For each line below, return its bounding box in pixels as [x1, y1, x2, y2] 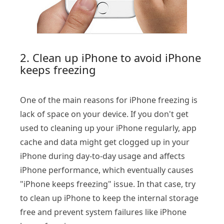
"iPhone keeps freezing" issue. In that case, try [20, 178, 195, 189]
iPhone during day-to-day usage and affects [20, 150, 185, 161]
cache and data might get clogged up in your [20, 136, 189, 147]
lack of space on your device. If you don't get [20, 108, 188, 119]
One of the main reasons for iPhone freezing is [20, 94, 197, 105]
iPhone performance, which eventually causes [20, 164, 193, 175]
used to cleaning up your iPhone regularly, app [20, 122, 196, 133]
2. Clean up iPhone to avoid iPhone [20, 49, 201, 65]
